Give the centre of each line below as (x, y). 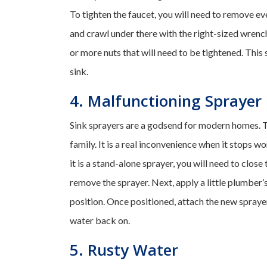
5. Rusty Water (124, 250)
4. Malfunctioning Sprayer (166, 101)
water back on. (100, 220)
